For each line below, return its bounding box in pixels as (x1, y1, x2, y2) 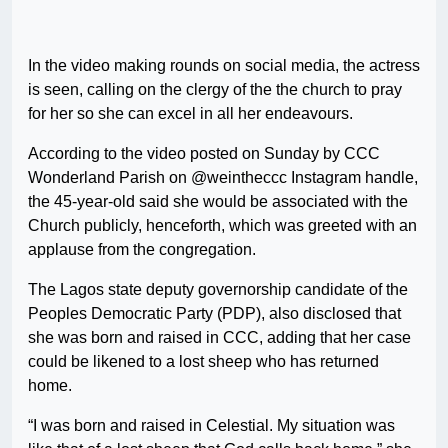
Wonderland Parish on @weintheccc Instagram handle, (28, 169, 418, 187)
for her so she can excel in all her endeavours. (28, 105, 353, 123)
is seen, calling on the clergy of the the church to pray (28, 81, 402, 99)
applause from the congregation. (28, 241, 256, 259)
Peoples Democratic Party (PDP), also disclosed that (28, 305, 401, 323)
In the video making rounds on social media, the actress (28, 57, 420, 75)
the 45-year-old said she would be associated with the (28, 193, 408, 211)
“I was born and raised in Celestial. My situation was (28, 417, 395, 435)
